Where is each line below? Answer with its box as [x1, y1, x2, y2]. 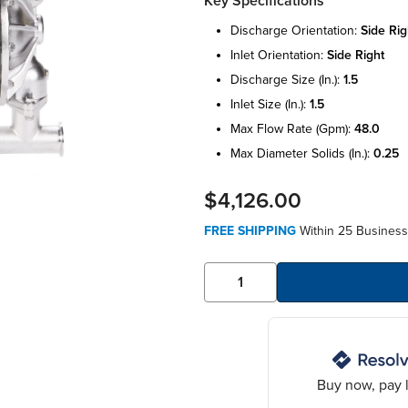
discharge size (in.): [230, 71, 343, 87]
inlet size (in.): [230, 96, 310, 112]
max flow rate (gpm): [230, 120, 354, 137]
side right [327, 46, 384, 63]
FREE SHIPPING [204, 222, 296, 239]
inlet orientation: [230, 46, 327, 63]
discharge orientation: [230, 22, 361, 38]
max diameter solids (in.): [230, 145, 373, 161]
